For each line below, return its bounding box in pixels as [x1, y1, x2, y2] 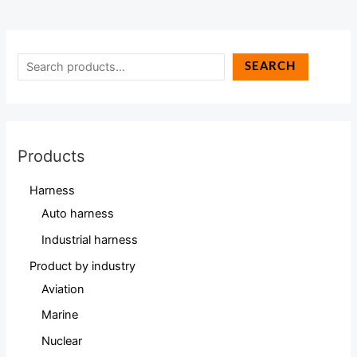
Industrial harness [41, 233, 139, 248]
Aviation [41, 281, 85, 296]
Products [18, 147, 85, 167]
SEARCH [245, 60, 297, 73]
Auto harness [41, 206, 115, 222]
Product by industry [29, 258, 136, 273]
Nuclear [41, 333, 83, 348]
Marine [41, 308, 79, 323]
